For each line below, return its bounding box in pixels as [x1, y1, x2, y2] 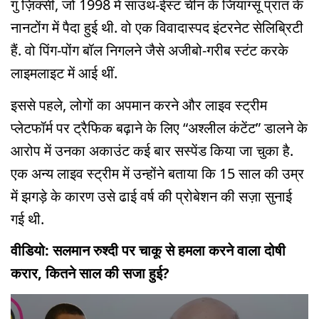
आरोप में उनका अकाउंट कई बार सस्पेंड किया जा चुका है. [11, 140, 293, 160]
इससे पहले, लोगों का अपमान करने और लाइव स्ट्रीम [11, 95, 267, 115]
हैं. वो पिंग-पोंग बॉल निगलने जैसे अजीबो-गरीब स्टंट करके [11, 40, 288, 60]
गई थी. [11, 209, 44, 229]
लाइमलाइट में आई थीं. [11, 63, 117, 83]
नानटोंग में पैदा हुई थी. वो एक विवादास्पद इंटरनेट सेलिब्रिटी [11, 17, 303, 37]
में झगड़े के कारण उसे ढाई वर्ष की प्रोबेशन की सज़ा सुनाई [11, 186, 292, 206]
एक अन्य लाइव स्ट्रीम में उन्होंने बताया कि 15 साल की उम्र [11, 163, 304, 183]
